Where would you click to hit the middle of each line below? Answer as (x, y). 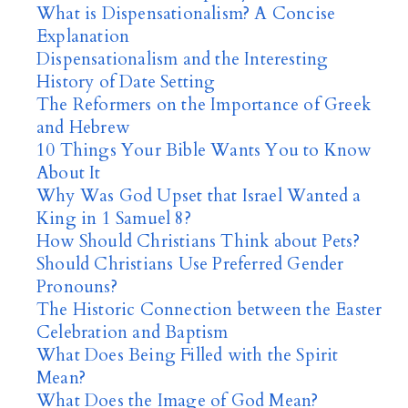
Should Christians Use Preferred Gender (190, 264)
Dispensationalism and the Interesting (183, 59)
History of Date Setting (126, 82)
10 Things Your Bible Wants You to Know (204, 150)
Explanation (83, 36)
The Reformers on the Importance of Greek (204, 105)
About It (69, 173)
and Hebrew (83, 127)
